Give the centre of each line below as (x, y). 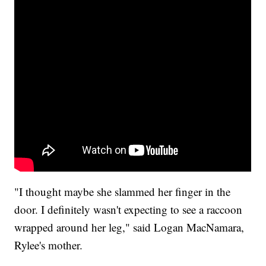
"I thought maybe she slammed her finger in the (123, 191)
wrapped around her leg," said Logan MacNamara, (129, 227)
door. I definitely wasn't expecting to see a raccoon (129, 209)
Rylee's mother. (49, 245)
